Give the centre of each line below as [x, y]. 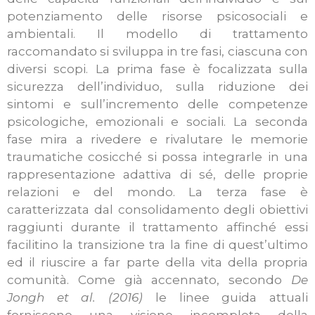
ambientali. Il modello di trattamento [157, 34]
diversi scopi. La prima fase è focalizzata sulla [157, 69]
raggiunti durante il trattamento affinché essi [157, 227]
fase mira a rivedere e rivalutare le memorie [157, 140]
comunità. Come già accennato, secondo [149, 280]
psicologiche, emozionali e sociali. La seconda [157, 122]
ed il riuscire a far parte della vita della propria [157, 263]
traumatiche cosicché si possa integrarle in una [157, 157]
